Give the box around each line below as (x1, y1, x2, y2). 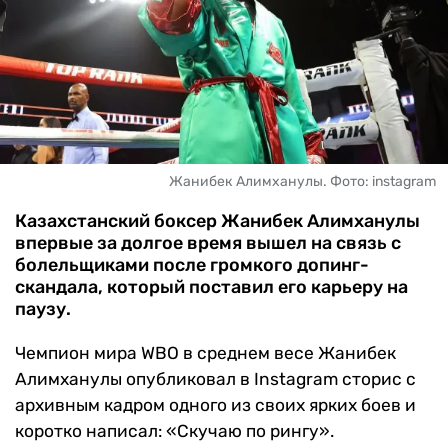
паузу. (15, 298, 71, 321)
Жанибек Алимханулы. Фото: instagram (169, 173, 436, 191)
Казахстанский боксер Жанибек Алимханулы (15, 210, 420, 233)
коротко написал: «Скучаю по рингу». (15, 421, 334, 442)
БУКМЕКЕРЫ (30, 125, 140, 148)
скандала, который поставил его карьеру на (15, 276, 408, 299)
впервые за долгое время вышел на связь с (15, 232, 401, 255)
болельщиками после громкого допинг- (15, 254, 369, 277)
